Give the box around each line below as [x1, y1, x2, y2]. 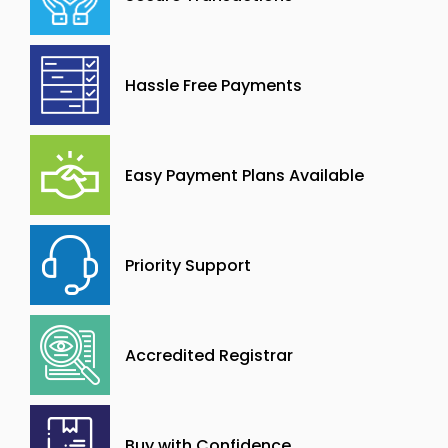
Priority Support [125, 253, 251, 277]
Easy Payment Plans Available [125, 163, 364, 187]
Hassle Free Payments [125, 73, 302, 97]
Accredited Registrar [125, 343, 293, 367]
